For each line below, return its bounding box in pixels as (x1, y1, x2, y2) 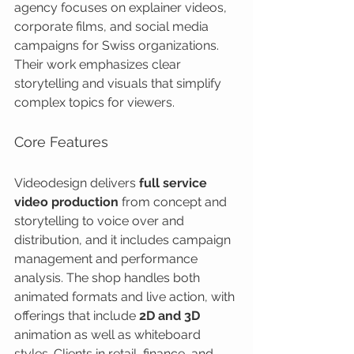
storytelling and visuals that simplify (14, 76, 224, 91)
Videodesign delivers (14, 175, 139, 190)
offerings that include (14, 308, 139, 323)
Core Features (14, 134, 108, 150)
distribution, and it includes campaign (14, 232, 234, 247)
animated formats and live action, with (14, 289, 238, 304)
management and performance (14, 251, 201, 266)
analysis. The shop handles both (14, 270, 203, 285)
